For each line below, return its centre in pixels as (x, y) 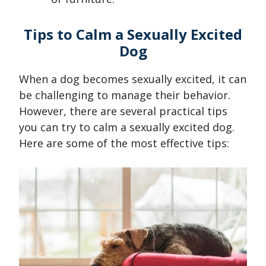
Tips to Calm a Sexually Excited (133, 34)
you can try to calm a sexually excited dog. (127, 127)
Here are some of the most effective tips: (124, 143)
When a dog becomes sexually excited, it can (133, 79)
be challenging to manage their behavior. (125, 95)
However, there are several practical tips (123, 111)
